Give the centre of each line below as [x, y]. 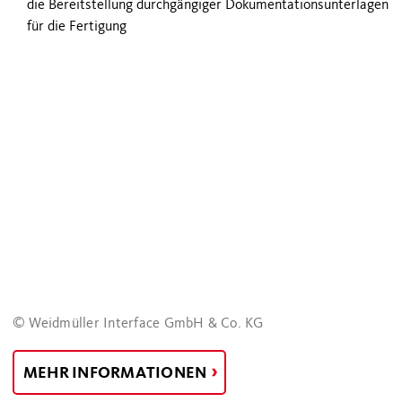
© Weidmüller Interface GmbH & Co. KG [138, 323]
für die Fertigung [77, 26]
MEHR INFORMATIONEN [117, 373]
